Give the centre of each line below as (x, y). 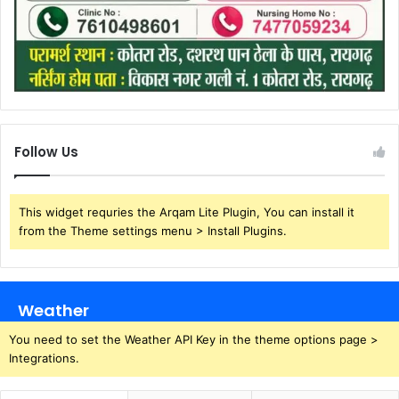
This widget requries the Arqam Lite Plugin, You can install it (187, 212)
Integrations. (44, 358)
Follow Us (46, 152)
